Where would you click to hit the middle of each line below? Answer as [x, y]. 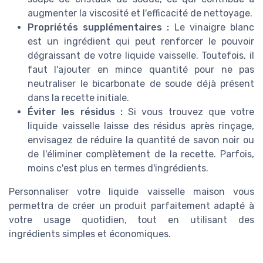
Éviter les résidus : [75, 112]
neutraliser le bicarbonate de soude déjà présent [141, 84]
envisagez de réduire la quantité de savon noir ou [141, 140]
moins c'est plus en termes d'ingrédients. [118, 168]
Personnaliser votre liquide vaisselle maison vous [131, 192]
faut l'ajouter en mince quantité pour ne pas [141, 70]
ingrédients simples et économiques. [90, 234]
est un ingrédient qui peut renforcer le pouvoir [141, 42]
